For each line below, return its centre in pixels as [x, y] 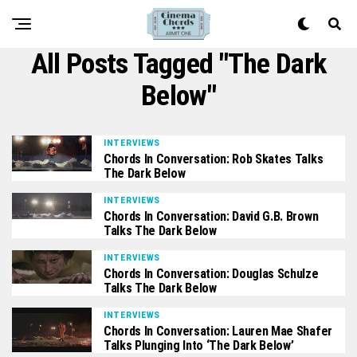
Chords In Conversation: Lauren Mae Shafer [218, 331]
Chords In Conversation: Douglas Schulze [211, 274]
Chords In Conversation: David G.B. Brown [211, 216]
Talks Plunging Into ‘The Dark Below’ [199, 345]
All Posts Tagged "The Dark [178, 64]
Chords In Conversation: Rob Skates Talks [214, 159]
